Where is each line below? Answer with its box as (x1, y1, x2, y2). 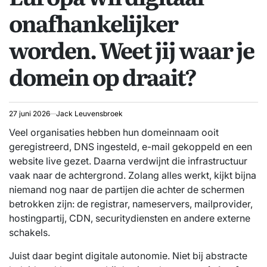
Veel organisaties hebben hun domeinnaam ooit (9, 126, 219, 138)
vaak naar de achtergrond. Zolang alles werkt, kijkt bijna (9, 169, 256, 181)
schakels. (9, 226, 50, 238)
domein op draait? (9, 59, 196, 93)
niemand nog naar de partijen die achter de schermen (9, 183, 244, 195)
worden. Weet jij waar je (9, 32, 254, 66)
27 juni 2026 (9, 108, 50, 118)
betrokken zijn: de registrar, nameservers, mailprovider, (9, 197, 253, 210)
